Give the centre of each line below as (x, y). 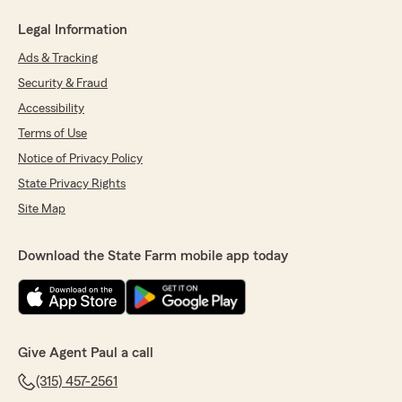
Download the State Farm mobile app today (153, 256)
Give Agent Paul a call (86, 353)
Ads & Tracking (58, 59)
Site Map (42, 210)
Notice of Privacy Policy (80, 159)
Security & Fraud (63, 84)
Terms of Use (52, 134)
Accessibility (51, 109)
